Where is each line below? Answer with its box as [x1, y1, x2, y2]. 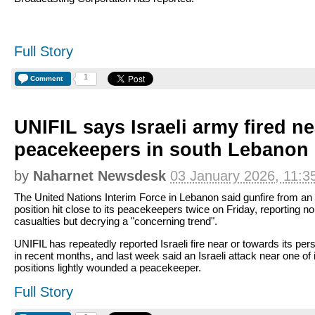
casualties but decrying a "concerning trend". [14, 215, 217, 227]
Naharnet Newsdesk [33, 168, 166, 184]
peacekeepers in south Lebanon [14, 139, 309, 160]
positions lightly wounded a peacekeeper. [14, 262, 201, 274]
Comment [30, 75, 63, 82]
